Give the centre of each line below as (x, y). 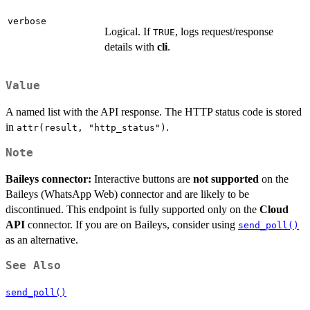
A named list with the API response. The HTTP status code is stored (154, 111)
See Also (33, 265)
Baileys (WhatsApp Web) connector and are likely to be (127, 194)
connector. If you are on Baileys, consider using (131, 224)
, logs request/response (224, 32)
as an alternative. (42, 239)
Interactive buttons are (142, 179)
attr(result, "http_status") (91, 127)
